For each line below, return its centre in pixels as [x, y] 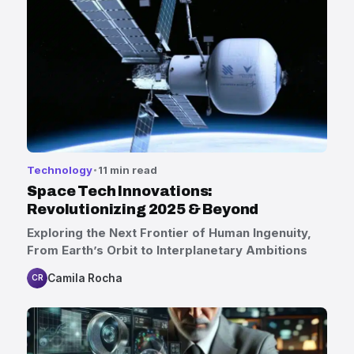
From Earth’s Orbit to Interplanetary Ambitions [168, 250]
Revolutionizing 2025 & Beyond [143, 210]
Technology [60, 169]
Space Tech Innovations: [120, 192]
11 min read [127, 169]
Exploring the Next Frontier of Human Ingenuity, [169, 232]
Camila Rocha [85, 278]
